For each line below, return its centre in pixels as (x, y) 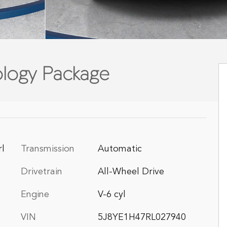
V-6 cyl (111, 195)
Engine (35, 195)
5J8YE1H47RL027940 (142, 217)
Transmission (48, 149)
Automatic (120, 149)
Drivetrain (42, 172)
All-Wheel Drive (131, 172)
